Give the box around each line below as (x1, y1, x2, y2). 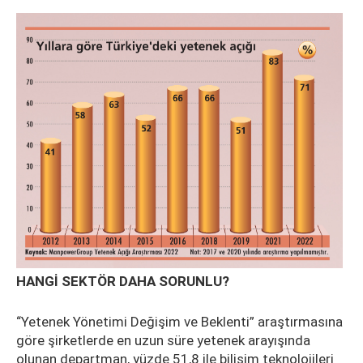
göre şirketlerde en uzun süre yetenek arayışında (16, 331, 310, 348)
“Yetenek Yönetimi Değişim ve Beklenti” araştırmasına (16, 313, 343, 330)
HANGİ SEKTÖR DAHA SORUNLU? (16, 272, 229, 289)
